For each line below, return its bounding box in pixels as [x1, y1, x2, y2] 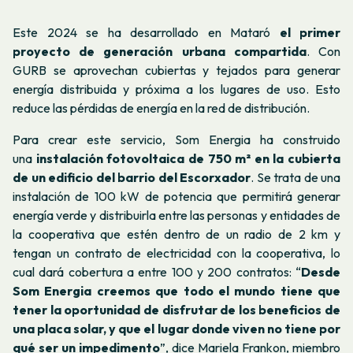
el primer [279, 24, 340, 41]
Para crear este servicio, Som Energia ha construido [13, 131, 340, 147]
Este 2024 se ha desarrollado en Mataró [13, 24, 280, 41]
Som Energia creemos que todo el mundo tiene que [13, 282, 340, 299]
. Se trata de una [251, 169, 340, 185]
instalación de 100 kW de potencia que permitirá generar [13, 188, 340, 204]
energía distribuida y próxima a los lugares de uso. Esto [13, 81, 340, 98]
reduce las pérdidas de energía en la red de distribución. [13, 100, 310, 117]
